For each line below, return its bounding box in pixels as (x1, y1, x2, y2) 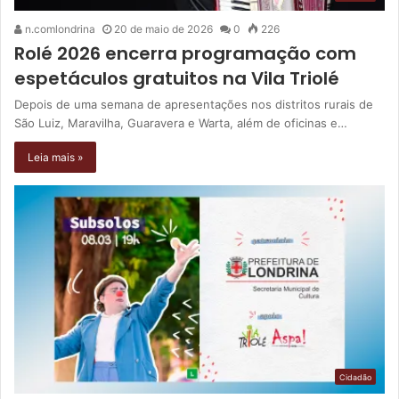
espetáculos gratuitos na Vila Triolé (14, 65, 339, 91)
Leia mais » (28, 150, 83, 164)
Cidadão (339, 372, 371, 383)
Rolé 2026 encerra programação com (14, 40, 356, 66)
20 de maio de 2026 (114, 21, 213, 36)
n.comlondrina (22, 21, 95, 36)
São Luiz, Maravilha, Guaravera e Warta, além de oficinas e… (14, 115, 347, 130)
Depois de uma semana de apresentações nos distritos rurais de (14, 96, 373, 111)
